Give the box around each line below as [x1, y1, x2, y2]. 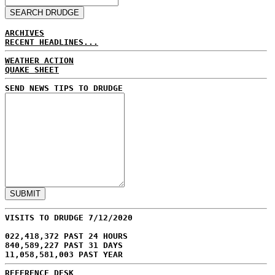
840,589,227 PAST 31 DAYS [5, 241, 123, 250]
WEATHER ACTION [5, 55, 74, 65]
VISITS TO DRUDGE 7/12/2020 [5, 213, 133, 222]
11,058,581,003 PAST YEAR [5, 250, 123, 259]
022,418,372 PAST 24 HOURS [5, 231, 128, 241]
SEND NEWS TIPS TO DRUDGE [5, 83, 123, 93]
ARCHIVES [5, 28, 44, 37]
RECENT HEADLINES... [5, 37, 98, 47]
